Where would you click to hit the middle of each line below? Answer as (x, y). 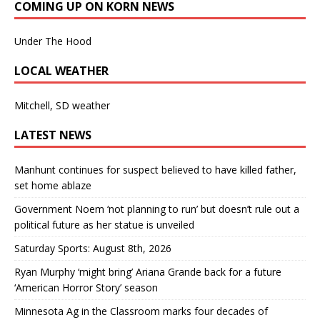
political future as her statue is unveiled (104, 224)
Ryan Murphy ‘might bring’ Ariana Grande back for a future (148, 271)
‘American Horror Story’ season (86, 287)
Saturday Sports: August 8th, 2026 (93, 248)
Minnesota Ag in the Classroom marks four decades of (141, 311)
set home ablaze (53, 185)
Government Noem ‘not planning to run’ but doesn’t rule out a (157, 209)
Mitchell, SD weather (62, 105)
